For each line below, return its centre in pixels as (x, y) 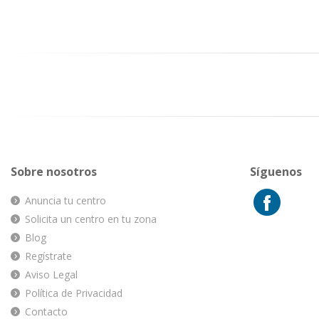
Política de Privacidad (74, 293)
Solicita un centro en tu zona (91, 219)
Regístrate (48, 256)
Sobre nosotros (54, 172)
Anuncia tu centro (66, 201)
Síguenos (276, 172)
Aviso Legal (51, 275)
